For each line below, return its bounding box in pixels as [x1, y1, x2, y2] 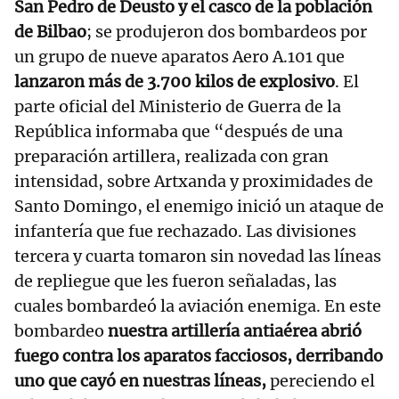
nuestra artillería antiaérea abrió [108, 321, 362, 342]
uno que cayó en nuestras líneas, [14, 370, 266, 392]
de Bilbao [14, 21, 86, 43]
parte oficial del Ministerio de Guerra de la [14, 96, 341, 118]
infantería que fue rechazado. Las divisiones [14, 221, 356, 242]
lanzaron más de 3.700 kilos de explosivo [14, 71, 335, 93]
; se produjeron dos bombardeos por [86, 21, 367, 43]
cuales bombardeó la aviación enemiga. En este [14, 296, 381, 317]
